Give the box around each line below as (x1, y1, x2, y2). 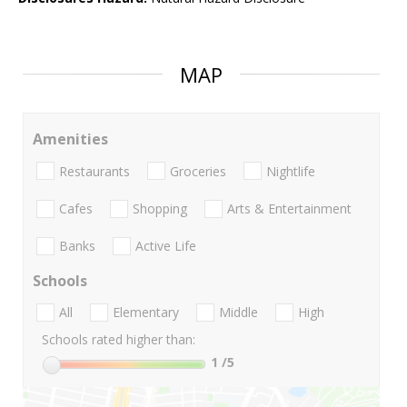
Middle (219, 303, 258, 322)
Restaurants (59, 162, 130, 180)
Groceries (170, 162, 226, 180)
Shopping (133, 199, 187, 217)
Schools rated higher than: (42, 331, 195, 349)
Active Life (135, 237, 196, 255)
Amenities (33, 129, 108, 150)
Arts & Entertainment (227, 199, 352, 217)
